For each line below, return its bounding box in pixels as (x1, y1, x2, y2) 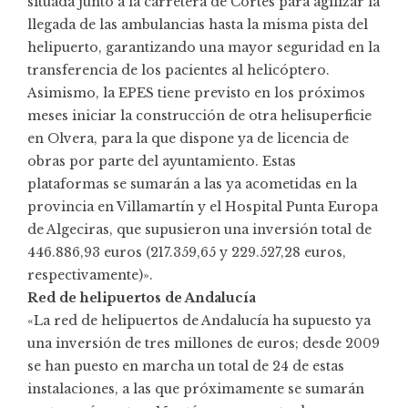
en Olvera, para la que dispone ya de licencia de (27, 129, 349, 147)
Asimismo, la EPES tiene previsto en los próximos (27, 84, 365, 101)
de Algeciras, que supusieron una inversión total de (27, 220, 372, 238)
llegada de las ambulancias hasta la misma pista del (27, 15, 368, 33)
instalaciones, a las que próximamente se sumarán (27, 380, 364, 397)
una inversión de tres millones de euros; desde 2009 (27, 334, 380, 352)
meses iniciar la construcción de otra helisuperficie (27, 107, 372, 124)
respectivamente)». (27, 266, 153, 283)
